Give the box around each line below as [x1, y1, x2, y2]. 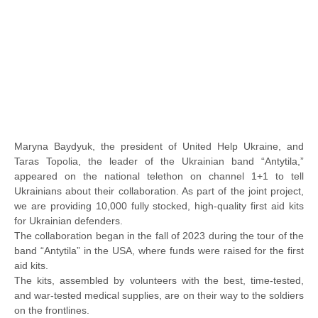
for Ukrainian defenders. [14, 215, 123, 227]
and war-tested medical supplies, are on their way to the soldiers [14, 290, 304, 302]
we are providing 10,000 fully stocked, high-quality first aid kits [14, 200, 304, 212]
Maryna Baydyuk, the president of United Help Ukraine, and [14, 141, 304, 153]
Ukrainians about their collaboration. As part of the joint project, [14, 185, 304, 197]
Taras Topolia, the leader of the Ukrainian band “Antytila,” [14, 155, 304, 168]
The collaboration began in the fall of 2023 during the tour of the [14, 230, 304, 242]
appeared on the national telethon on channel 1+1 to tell [14, 170, 304, 182]
